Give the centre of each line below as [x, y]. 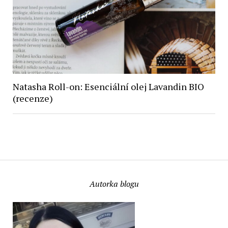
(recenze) [33, 98]
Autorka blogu [114, 184]
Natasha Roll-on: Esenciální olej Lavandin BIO [108, 86]
